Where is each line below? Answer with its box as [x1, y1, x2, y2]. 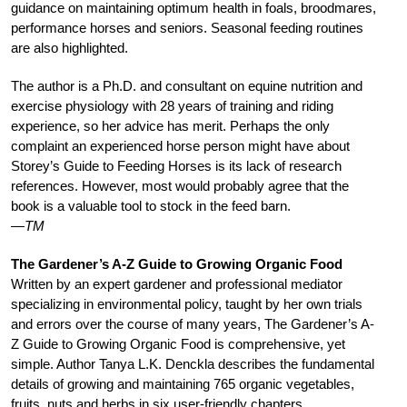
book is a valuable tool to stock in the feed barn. [11, 197, 291, 213]
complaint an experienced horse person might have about [11, 137, 350, 154]
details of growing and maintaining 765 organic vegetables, [11, 375, 354, 392]
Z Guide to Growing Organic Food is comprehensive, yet [11, 335, 345, 352]
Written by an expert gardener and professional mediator [11, 275, 342, 292]
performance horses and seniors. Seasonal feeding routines [11, 19, 363, 35]
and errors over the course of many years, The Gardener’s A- [11, 315, 374, 332]
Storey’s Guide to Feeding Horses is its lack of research [11, 157, 342, 174]
